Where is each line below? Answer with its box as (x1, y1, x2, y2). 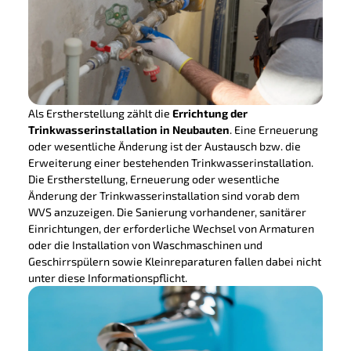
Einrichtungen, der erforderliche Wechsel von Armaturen (27, 221, 314, 235)
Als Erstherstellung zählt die (27, 106, 172, 120)
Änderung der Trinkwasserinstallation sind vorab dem (27, 188, 299, 202)
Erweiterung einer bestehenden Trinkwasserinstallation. (27, 155, 313, 169)
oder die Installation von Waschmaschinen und (27, 237, 262, 251)
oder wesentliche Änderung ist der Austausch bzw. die (27, 139, 301, 153)
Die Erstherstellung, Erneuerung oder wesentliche (27, 172, 280, 186)
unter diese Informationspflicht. (27, 270, 187, 284)
